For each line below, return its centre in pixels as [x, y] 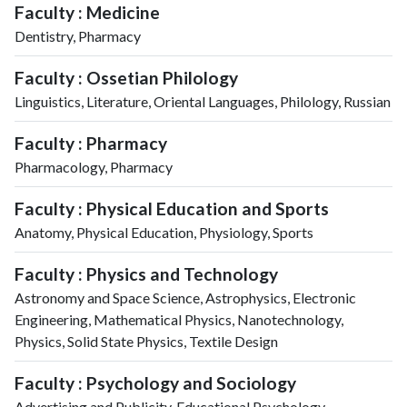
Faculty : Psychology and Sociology [155, 382]
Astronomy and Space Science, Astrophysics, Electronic [185, 297]
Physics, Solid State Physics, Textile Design [146, 341]
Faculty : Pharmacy [91, 143]
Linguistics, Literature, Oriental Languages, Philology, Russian [203, 101]
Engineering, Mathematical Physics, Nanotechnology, [179, 319]
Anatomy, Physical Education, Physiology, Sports [164, 232]
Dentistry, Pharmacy [78, 35]
